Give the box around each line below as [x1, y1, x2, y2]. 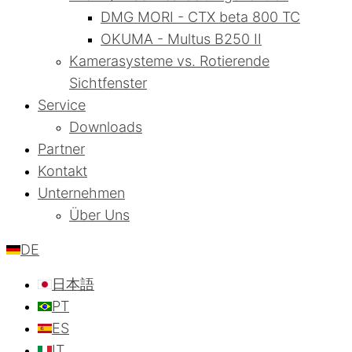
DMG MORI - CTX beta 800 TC [101, 9, 300, 26]
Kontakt [38, 163, 87, 180]
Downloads [69, 119, 142, 136]
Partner [38, 141, 85, 158]
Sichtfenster [69, 75, 147, 92]
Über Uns [69, 207, 130, 224]
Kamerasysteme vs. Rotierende [69, 53, 269, 70]
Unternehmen [38, 185, 125, 202]
